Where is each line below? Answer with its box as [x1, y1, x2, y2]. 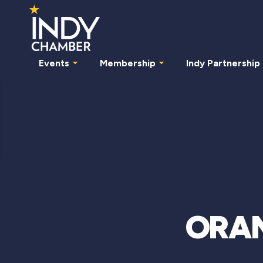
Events [39, 57, 69, 69]
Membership [100, 57, 156, 69]
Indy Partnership [186, 57, 260, 69]
